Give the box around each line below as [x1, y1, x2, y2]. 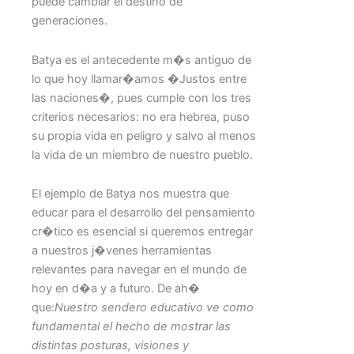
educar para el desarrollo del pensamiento [32, 205, 255, 220]
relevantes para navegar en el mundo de [32, 262, 247, 277]
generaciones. [32, 13, 107, 28]
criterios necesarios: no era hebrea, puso [32, 109, 250, 124]
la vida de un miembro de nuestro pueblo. [32, 147, 253, 162]
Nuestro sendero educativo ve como [55, 300, 254, 315]
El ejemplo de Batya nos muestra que [32, 186, 229, 201]
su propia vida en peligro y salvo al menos [32, 128, 256, 143]
